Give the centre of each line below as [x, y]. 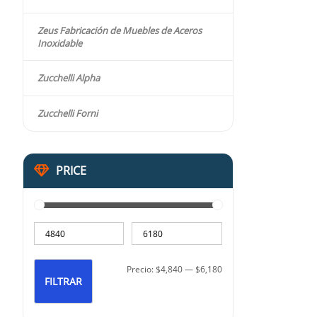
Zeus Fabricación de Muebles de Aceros [120, 31]
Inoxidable [60, 44]
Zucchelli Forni [68, 114]
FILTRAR [64, 282]
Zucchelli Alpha [69, 78]
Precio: [141, 270]
